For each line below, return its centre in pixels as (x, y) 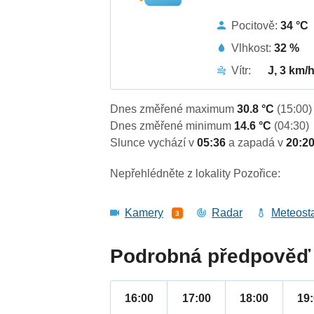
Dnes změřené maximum (174, 109)
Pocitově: (256, 25)
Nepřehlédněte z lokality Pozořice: (196, 174)
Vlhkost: (253, 48)
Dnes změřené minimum (172, 126)
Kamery (144, 213)
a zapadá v (258, 143)
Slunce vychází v (154, 143)
